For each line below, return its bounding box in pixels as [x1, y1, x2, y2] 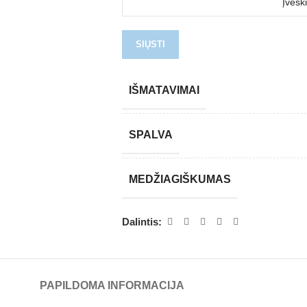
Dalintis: [121, 215, 162, 228]
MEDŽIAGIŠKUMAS [128, 173, 231, 185]
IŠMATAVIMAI [128, 84, 199, 96]
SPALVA [128, 129, 173, 140]
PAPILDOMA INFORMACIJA [39, 280, 184, 291]
